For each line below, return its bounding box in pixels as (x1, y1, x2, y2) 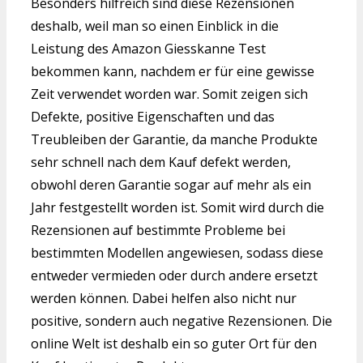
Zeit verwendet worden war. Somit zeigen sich (31, 84, 308, 103)
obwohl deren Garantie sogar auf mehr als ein (31, 175, 311, 194)
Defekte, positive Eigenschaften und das (31, 107, 275, 126)
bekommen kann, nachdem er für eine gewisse (31, 62, 314, 80)
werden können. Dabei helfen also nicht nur (31, 288, 297, 307)
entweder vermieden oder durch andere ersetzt (31, 266, 318, 284)
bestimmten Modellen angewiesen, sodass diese (31, 243, 323, 262)
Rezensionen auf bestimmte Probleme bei (31, 220, 285, 239)
